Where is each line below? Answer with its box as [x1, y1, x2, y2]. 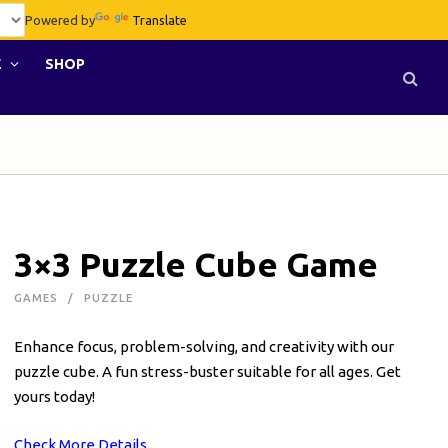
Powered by [24, 12, 95, 27]
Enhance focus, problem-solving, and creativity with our [13, 338, 394, 355]
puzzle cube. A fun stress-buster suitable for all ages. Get [13, 363, 401, 380]
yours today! [13, 388, 95, 405]
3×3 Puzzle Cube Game [13, 245, 378, 283]
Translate [131, 12, 187, 27]
